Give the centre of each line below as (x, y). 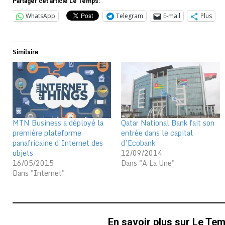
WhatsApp (40, 16)
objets (23, 153)
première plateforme (47, 133)
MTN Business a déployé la (58, 123)
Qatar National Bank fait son (168, 123)
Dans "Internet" (39, 173)
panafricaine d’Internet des (58, 143)
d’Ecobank (138, 143)
